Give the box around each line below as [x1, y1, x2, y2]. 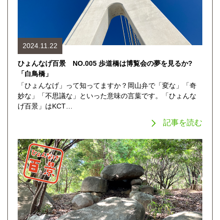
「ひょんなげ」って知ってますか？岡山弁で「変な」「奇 [18, 82, 196, 90]
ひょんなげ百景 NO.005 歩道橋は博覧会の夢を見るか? [18, 59, 192, 68]
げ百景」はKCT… [18, 102, 73, 110]
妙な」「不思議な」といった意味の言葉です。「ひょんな [18, 92, 196, 100]
